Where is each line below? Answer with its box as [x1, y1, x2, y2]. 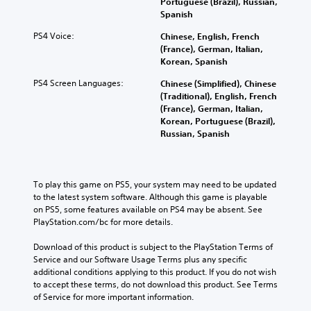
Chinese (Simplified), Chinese [160, 78, 276, 89]
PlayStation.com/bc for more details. [33, 216, 173, 228]
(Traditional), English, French [160, 90, 277, 101]
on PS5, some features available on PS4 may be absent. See [33, 203, 262, 215]
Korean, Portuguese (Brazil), [160, 115, 276, 126]
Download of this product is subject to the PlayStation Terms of [33, 241, 273, 253]
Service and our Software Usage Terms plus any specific [33, 253, 247, 265]
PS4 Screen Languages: [33, 77, 124, 89]
